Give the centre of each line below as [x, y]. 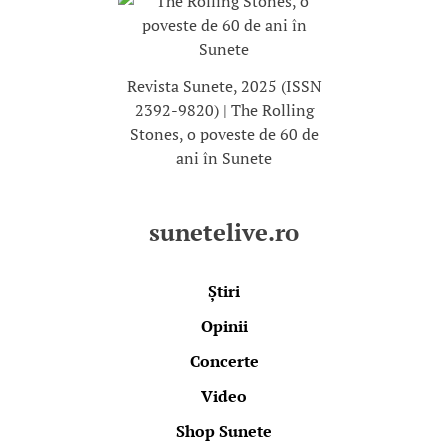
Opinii [224, 325]
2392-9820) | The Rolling [224, 109]
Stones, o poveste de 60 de [224, 133]
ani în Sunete [224, 157]
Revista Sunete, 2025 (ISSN [224, 85]
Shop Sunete [224, 430]
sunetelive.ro [224, 231]
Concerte [224, 360]
